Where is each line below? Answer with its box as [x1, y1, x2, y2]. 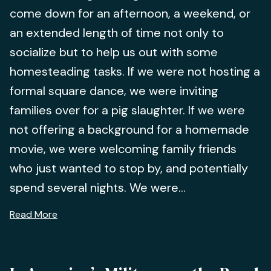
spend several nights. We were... [10, 180, 186, 195]
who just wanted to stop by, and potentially [10, 160, 248, 176]
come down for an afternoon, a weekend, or [10, 5, 250, 21]
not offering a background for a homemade [10, 122, 249, 137]
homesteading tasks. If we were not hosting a [10, 64, 260, 79]
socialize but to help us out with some [10, 44, 218, 60]
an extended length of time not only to [10, 25, 224, 41]
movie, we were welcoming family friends [10, 141, 237, 157]
